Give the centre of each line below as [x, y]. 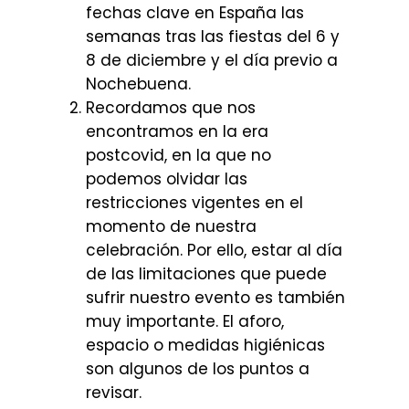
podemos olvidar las [167, 178]
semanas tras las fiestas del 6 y [213, 36]
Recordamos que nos [171, 107]
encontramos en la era [177, 131]
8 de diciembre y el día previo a [212, 60]
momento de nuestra [171, 226]
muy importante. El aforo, [185, 321]
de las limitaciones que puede [206, 273]
